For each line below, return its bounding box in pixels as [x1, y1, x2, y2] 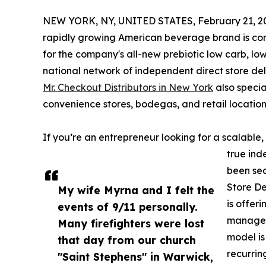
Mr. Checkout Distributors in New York [43, 81, 213, 94]
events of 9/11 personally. [58, 200, 198, 214]
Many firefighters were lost [58, 217, 204, 230]
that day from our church [58, 233, 196, 247]
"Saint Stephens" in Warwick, [58, 250, 213, 264]
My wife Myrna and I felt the [58, 183, 214, 197]
